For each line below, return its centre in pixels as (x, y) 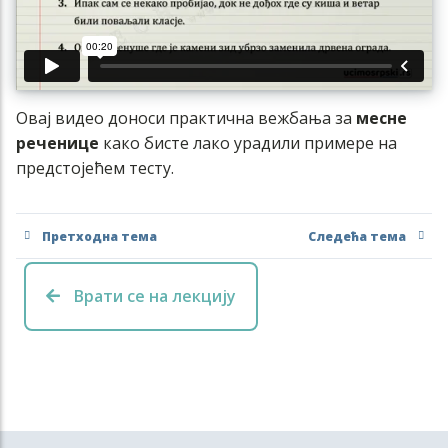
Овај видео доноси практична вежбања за (186, 118)
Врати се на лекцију (153, 295)
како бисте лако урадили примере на (250, 143)
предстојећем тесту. (95, 168)
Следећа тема (357, 236)
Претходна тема (99, 236)
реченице (59, 143)
